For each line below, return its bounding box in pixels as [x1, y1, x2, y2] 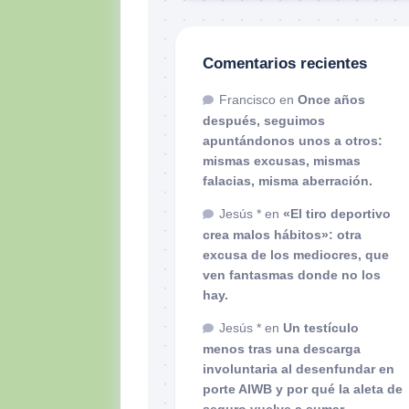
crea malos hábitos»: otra [203, 226, 362, 242]
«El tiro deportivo [283, 205, 391, 221]
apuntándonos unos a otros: [203, 132, 383, 148]
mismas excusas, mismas [203, 152, 361, 168]
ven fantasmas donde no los [203, 267, 381, 282]
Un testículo [283, 320, 359, 335]
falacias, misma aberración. [203, 173, 372, 188]
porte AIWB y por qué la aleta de [203, 381, 403, 396]
